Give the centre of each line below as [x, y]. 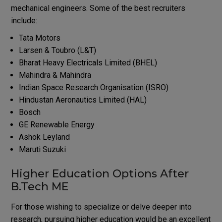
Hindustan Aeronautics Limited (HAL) [83, 100]
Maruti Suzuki [42, 149]
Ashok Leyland [44, 137]
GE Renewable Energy [56, 124]
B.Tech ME [39, 186]
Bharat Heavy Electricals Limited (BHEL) [88, 62]
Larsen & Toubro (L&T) [57, 50]
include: [24, 20]
